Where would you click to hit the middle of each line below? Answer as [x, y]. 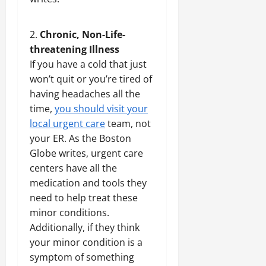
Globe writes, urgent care [86, 153]
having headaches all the [85, 94]
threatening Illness [75, 50]
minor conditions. [69, 213]
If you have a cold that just [88, 64]
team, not [128, 124]
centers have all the [73, 168]
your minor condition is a [86, 243]
